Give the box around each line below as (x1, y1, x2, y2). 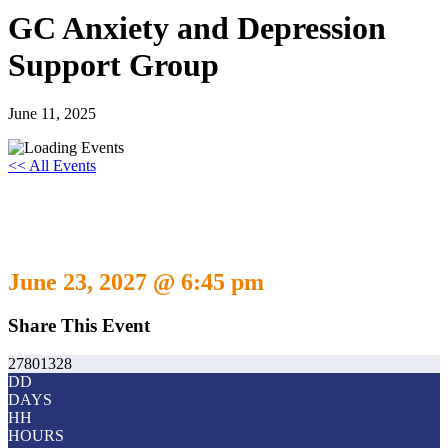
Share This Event (8, 314, 150, 336)
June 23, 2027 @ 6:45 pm (8, 268, 264, 295)
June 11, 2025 (8, 105, 96, 123)
